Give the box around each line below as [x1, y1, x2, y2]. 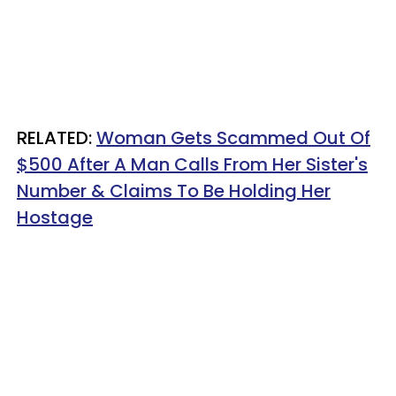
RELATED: [17, 125, 96, 150]
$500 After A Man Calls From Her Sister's [17, 151, 368, 177]
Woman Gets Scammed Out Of [96, 125, 370, 150]
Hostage [17, 204, 93, 230]
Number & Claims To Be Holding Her [17, 178, 331, 203]
